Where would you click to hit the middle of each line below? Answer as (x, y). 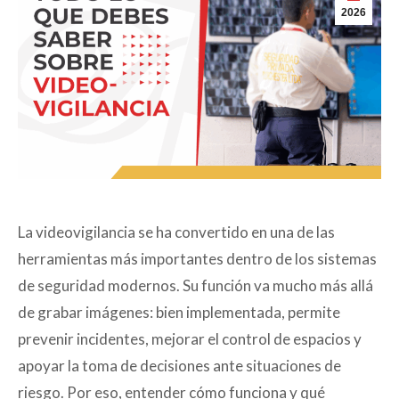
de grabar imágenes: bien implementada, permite (179, 313)
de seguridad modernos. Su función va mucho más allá (195, 286)
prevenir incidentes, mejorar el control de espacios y (190, 339)
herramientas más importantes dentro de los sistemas (197, 259)
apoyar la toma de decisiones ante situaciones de (179, 366)
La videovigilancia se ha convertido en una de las (176, 232)
